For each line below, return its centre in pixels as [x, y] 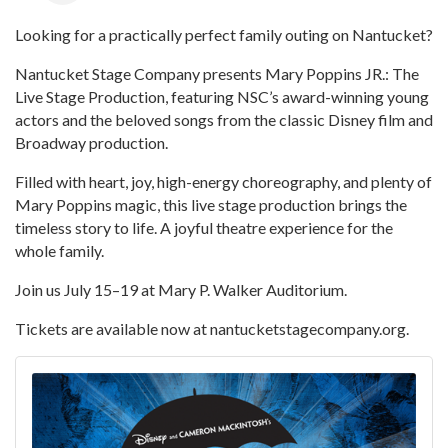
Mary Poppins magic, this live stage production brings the [211, 205]
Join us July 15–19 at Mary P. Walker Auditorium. [181, 290]
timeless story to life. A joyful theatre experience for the [204, 228]
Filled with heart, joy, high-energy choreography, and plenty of [223, 182]
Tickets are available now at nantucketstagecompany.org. [212, 329]
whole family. [59, 251]
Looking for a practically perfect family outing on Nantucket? [224, 35]
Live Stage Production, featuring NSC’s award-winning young [222, 97]
